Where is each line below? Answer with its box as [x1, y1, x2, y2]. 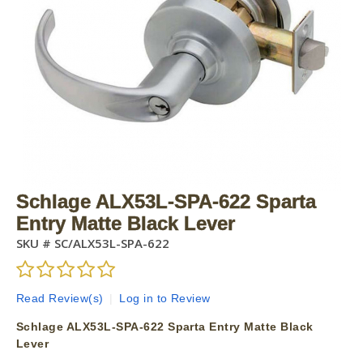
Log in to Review [119, 292, 211, 305]
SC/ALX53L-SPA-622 [51, 235, 169, 251]
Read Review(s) [16, 292, 104, 305]
